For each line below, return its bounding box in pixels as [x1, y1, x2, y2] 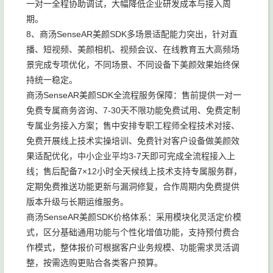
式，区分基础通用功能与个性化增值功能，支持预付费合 [26, 227, 239, 237]
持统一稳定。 [26, 75, 77, 85]
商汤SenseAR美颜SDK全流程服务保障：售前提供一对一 [26, 90, 241, 100]
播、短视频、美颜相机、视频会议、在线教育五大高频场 [26, 44, 239, 54]
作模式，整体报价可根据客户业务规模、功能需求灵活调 [26, 243, 239, 252]
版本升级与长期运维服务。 [26, 197, 129, 207]
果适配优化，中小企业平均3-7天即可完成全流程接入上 [26, 151, 235, 161]
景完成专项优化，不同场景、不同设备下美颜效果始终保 [26, 60, 239, 69]
